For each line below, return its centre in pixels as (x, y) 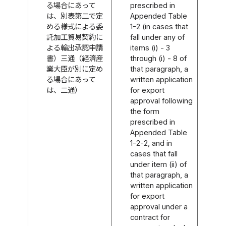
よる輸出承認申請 (74, 47)
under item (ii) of (158, 164)
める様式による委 (74, 26)
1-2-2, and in (151, 143)
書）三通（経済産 (74, 58)
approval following (161, 100)
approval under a (159, 206)
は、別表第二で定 (74, 16)
